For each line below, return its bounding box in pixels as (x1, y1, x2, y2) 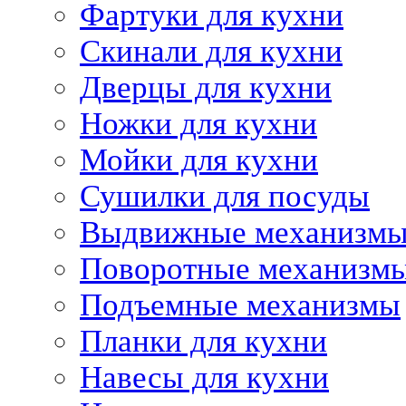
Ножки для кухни (80, 106, 317, 141)
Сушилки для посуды (80, 179, 370, 214)
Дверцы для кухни (80, 70, 332, 105)
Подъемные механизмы (80, 287, 401, 323)
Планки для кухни (80, 324, 327, 359)
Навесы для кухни (80, 360, 329, 395)
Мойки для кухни (80, 142, 318, 178)
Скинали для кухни (80, 34, 343, 69)
